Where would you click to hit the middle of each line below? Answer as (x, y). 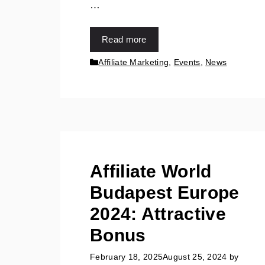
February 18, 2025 (127, 256)
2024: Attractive (158, 214)
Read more (124, 40)
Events (187, 62)
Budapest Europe (165, 193)
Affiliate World (151, 172)
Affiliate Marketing (134, 62)
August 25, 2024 (195, 256)
